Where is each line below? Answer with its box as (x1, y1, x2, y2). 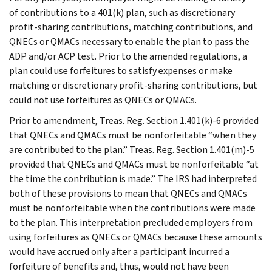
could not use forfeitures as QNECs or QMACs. (9, 93, 197, 106)
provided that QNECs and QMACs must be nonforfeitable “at (9, 157, 259, 171)
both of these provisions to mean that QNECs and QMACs (9, 186, 247, 200)
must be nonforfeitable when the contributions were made (9, 201, 256, 214)
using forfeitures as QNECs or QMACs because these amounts (9, 230, 262, 243)
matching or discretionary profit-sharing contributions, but (9, 78, 257, 92)
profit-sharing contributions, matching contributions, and (9, 20, 253, 33)
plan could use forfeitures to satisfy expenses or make (9, 64, 233, 77)
